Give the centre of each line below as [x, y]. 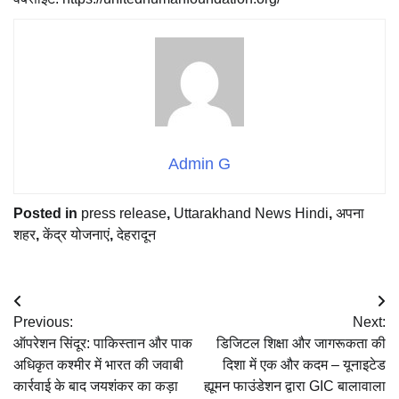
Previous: [43, 322]
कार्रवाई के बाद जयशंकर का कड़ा [96, 386]
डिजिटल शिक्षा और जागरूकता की [301, 343]
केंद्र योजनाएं [76, 234]
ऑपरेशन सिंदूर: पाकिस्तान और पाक [103, 343]
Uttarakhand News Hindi [251, 213]
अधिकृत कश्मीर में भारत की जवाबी [98, 364]
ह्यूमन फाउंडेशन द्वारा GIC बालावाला [295, 386]
